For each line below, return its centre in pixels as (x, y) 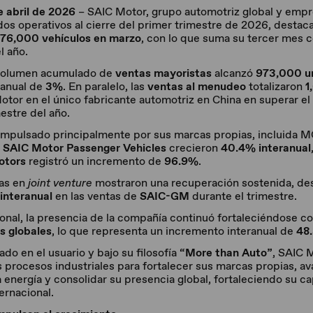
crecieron (194, 148)
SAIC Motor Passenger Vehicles (85, 148)
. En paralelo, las (105, 86)
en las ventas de (96, 196)
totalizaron (276, 86)
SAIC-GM (165, 196)
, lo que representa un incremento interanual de (174, 231)
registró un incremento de (95, 161)
